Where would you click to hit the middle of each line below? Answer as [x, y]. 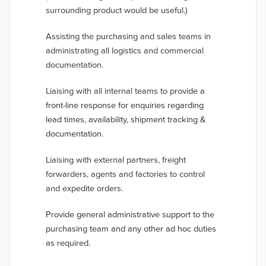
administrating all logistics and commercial [125, 51]
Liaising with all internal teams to [108, 91]
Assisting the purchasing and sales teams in [128, 37]
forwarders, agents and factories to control [125, 174]
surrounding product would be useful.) [117, 10]
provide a [187, 91]
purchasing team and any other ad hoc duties [131, 229]
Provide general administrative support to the [130, 215]
